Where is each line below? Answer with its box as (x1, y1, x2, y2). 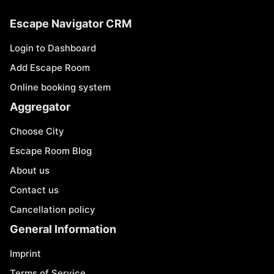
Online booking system (10, 81, 111, 93)
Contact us (10, 184, 59, 196)
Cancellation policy (10, 204, 95, 215)
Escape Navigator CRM (10, 17, 131, 30)
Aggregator (10, 100, 70, 113)
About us (10, 165, 50, 176)
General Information (10, 223, 116, 235)
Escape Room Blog (10, 145, 92, 157)
